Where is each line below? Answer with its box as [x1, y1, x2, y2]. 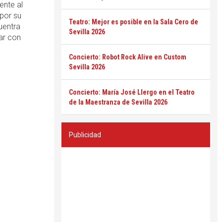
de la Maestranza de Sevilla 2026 [69, 98, 167, 106]
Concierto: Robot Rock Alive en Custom [69, 53, 186, 61]
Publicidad [69, 131, 101, 139]
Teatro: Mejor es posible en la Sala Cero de [69, 18, 198, 26]
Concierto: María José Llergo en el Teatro [69, 88, 195, 96]
